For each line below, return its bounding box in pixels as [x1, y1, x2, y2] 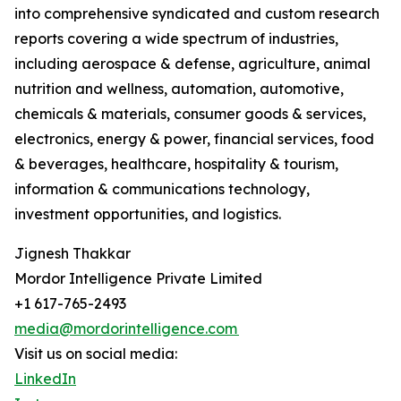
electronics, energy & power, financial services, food [14, 130, 374, 149]
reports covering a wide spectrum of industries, [14, 30, 338, 48]
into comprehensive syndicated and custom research [14, 4, 380, 23]
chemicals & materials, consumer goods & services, [14, 105, 366, 124]
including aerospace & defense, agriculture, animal [14, 55, 371, 73]
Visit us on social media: [14, 345, 177, 363]
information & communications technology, [14, 180, 310, 199]
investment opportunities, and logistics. [14, 205, 283, 224]
